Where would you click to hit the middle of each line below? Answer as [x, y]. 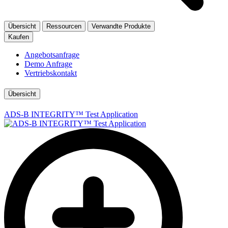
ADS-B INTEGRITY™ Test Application [71, 115]
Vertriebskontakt [51, 73]
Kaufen [19, 37]
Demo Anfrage [48, 64]
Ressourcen [64, 26]
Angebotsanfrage [52, 54]
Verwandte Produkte [121, 26]
